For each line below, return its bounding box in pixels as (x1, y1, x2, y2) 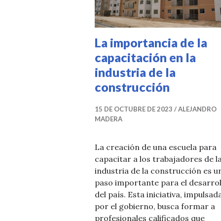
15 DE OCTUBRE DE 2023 (95, 105, 173, 113)
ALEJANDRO (178, 105, 217, 113)
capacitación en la (95, 50, 196, 65)
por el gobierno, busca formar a (95, 201, 215, 212)
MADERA (95, 115, 122, 123)
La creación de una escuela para (95, 142, 217, 152)
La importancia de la (95, 35, 207, 50)
